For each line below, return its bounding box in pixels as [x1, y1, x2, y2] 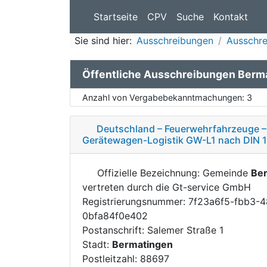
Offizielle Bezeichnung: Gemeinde [94, 166, 251, 179]
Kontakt [213, 11, 248, 23]
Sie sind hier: [74, 35, 132, 46]
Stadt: [82, 238, 112, 250]
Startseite [94, 11, 138, 23]
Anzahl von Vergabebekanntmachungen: [82, 92, 247, 103]
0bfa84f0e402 [82, 209, 148, 222]
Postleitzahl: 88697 [82, 252, 169, 265]
